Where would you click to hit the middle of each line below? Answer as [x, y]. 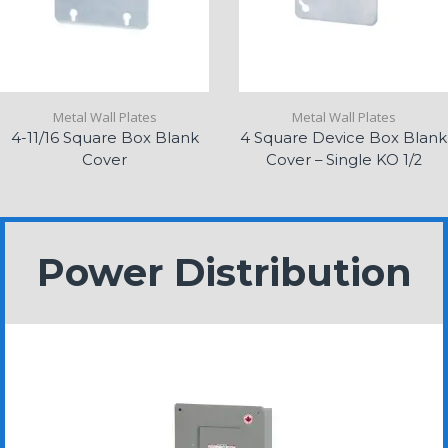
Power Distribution [224, 272]
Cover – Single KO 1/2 [343, 159]
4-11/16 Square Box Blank [104, 137]
